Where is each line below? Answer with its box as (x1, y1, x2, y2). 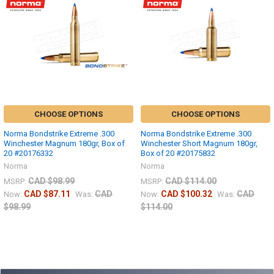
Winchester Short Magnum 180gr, (141, 139, 257, 149)
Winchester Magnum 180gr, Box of (4, 139, 125, 149)
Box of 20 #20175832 (141, 149, 215, 158)
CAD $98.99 (28, 176, 75, 187)
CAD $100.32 (161, 189, 212, 199)
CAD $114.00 (165, 176, 217, 187)
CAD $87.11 (24, 189, 70, 199)
